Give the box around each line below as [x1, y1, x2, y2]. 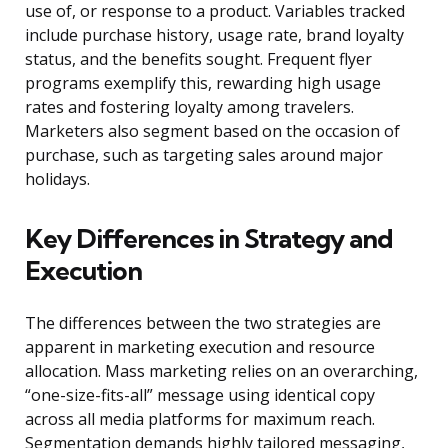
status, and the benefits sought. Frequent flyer [25, 48, 372, 71]
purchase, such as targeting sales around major [25, 144, 383, 167]
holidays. [25, 168, 90, 191]
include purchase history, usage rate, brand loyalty [25, 24, 404, 47]
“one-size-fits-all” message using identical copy [25, 384, 375, 407]
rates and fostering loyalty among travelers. [25, 96, 354, 119]
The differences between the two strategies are [25, 312, 381, 335]
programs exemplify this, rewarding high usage [25, 72, 381, 95]
